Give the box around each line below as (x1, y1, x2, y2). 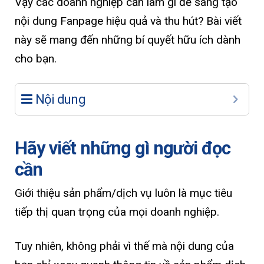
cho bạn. (15, 51, 57, 65)
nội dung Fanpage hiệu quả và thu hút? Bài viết (15, 14, 242, 28)
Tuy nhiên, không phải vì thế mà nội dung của (15, 239, 234, 253)
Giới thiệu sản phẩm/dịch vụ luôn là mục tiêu (15, 186, 232, 200)
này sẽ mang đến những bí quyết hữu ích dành (15, 32, 240, 47)
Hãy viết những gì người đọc (15, 137, 230, 160)
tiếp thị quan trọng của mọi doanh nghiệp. (15, 205, 219, 219)
